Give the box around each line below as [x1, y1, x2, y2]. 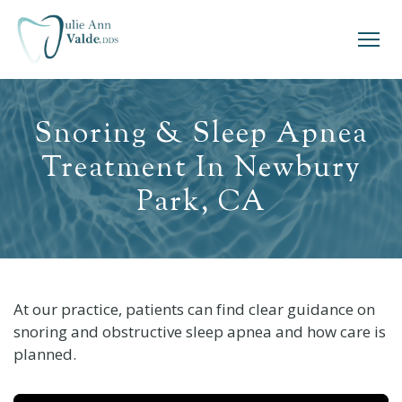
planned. [13, 343, 76, 364]
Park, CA [135, 182, 267, 224]
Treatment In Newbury [40, 148, 362, 190]
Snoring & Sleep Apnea [34, 114, 368, 156]
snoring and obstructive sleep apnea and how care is [13, 320, 386, 342]
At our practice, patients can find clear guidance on [13, 298, 375, 319]
